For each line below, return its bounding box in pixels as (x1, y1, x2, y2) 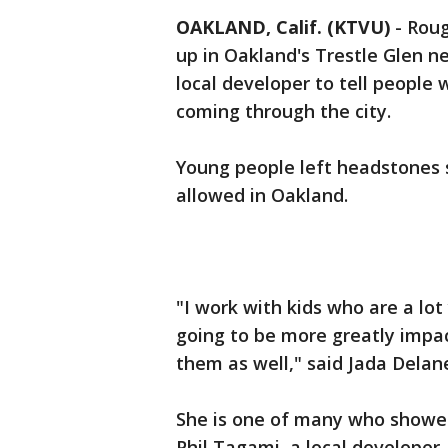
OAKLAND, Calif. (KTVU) (176, 15, 390, 39)
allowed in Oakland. (176, 183, 353, 207)
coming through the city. (176, 99, 401, 123)
